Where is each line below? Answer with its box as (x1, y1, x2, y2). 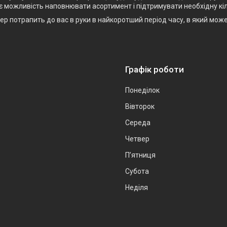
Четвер (125, 135, 149, 143)
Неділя (125, 183, 148, 192)
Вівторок (125, 102, 155, 111)
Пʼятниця (125, 151, 156, 160)
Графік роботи (125, 64, 184, 75)
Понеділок (125, 86, 160, 95)
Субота (125, 167, 149, 176)
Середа (125, 119, 150, 127)
